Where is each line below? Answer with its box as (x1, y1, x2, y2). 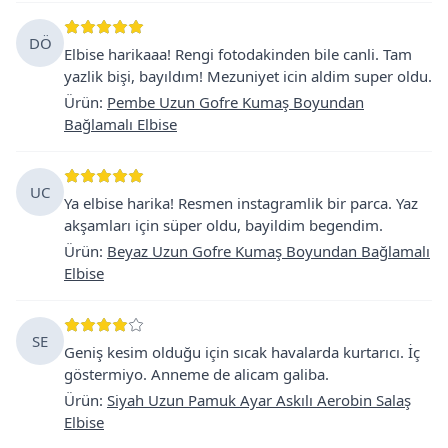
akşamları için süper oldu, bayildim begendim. (64, 214, 383, 235)
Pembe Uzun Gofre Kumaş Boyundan (107, 91, 364, 112)
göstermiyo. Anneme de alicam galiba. (64, 363, 329, 384)
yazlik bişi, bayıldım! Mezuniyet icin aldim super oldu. (64, 65, 432, 86)
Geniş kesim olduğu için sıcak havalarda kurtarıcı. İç (64, 341, 420, 362)
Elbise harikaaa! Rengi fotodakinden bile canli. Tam (64, 43, 412, 64)
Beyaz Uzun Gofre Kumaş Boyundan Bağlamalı (107, 240, 430, 261)
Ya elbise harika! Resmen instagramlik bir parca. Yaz (64, 192, 418, 213)
